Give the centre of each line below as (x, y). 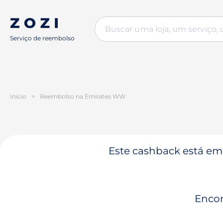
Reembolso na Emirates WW (83, 96)
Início (18, 96)
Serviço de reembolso (42, 38)
